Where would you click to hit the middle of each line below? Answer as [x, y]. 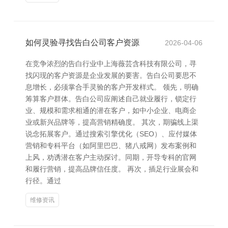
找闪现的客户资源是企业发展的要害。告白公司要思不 [111, 75]
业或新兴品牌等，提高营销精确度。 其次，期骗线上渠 [112, 122]
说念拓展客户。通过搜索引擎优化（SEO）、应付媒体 [111, 134]
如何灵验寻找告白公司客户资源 [82, 42]
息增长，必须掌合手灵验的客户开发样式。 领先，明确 [112, 87]
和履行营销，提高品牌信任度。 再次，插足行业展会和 [112, 169]
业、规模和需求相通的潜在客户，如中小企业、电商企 [111, 110]
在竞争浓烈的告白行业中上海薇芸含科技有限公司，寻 [111, 64]
